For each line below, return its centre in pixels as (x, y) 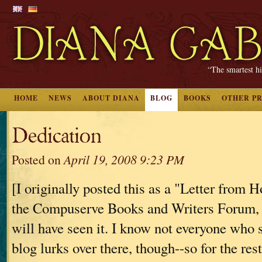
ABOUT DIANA (111, 98)
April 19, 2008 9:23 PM (124, 159)
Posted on (38, 159)
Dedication (56, 136)
